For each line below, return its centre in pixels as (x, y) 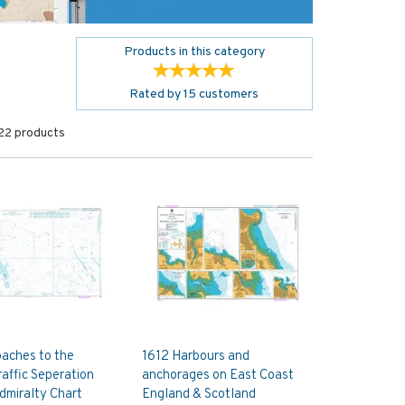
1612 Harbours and (195, 357)
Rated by (157, 94)
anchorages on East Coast (217, 376)
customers (228, 94)
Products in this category (194, 52)
